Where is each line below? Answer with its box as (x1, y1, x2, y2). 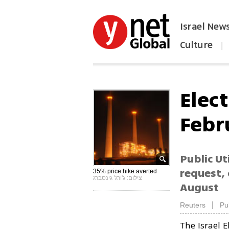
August (180, 179, 219, 196)
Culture (180, 38, 213, 52)
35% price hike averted (93, 168, 157, 175)
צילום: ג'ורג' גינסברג (93, 174, 143, 181)
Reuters (180, 201, 206, 210)
